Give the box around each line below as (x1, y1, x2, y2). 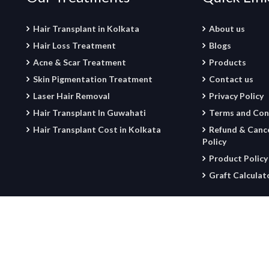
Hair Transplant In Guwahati (33, 107, 146, 118)
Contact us (208, 74, 253, 85)
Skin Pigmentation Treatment (33, 74, 153, 85)
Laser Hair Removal (33, 91, 110, 101)
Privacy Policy (208, 91, 264, 101)
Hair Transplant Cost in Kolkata (33, 124, 161, 135)
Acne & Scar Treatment (33, 57, 126, 68)
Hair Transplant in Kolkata (33, 23, 139, 34)
